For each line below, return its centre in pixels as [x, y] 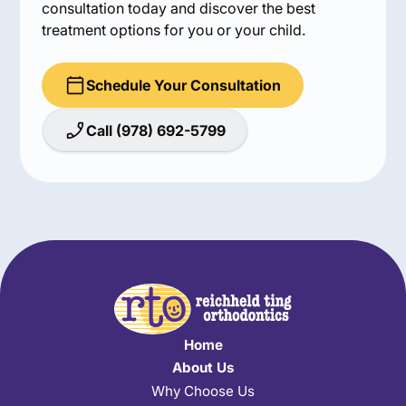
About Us [203, 368]
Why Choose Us [203, 391]
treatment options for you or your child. [174, 29]
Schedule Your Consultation [184, 85]
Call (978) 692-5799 [156, 130]
